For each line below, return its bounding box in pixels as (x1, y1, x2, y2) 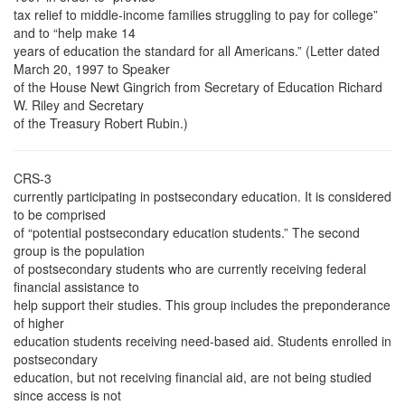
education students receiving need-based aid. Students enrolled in (14, 332, 391, 350)
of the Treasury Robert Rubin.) (14, 114, 188, 132)
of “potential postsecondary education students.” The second (14, 223, 360, 241)
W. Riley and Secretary (14, 96, 144, 114)
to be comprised (14, 205, 106, 223)
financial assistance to (14, 278, 139, 296)
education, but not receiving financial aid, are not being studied (14, 368, 372, 386)
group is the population (14, 241, 145, 259)
